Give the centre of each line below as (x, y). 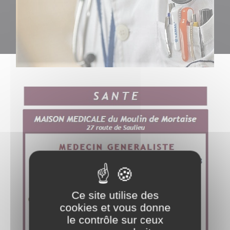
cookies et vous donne (115, 207)
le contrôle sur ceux (115, 220)
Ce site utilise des (115, 195)
